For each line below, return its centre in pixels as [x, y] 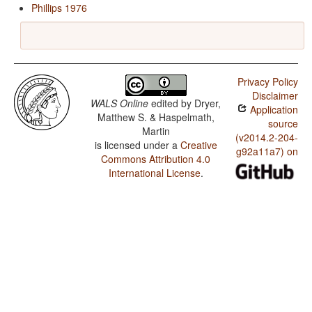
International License [154, 173]
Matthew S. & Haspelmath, [156, 117]
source [283, 124]
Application [272, 110]
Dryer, [208, 103]
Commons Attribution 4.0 [156, 159]
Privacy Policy [267, 82]
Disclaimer [275, 96]
